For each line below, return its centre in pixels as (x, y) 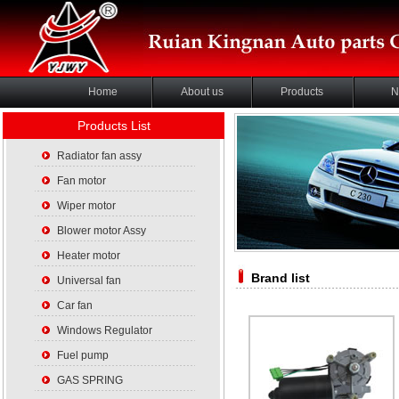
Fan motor (81, 181)
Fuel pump (83, 355)
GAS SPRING (90, 380)
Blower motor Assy (102, 231)
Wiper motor (86, 206)
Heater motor (89, 256)
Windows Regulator (105, 330)
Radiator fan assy (99, 156)
